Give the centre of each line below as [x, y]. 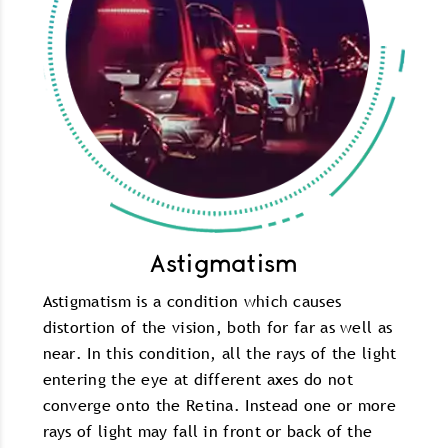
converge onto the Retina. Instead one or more [219, 404]
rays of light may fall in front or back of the [207, 430]
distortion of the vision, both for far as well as [217, 326]
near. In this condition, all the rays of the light [219, 352]
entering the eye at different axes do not [197, 378]
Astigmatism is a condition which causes [192, 300]
